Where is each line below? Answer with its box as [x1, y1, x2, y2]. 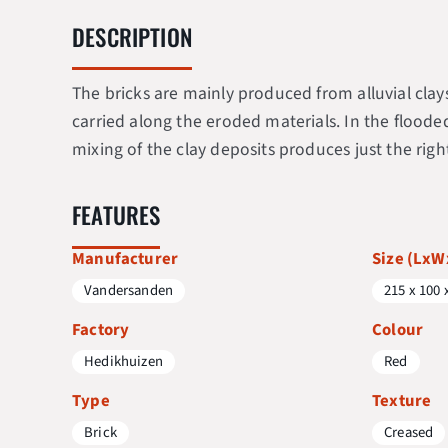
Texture [372, 388, 432, 413]
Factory [72, 317, 130, 342]
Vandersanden [84, 279, 174, 301]
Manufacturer [72, 246, 179, 271]
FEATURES [72, 198, 161, 233]
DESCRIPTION [72, 19, 192, 54]
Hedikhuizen [84, 350, 163, 372]
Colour [372, 317, 424, 342]
